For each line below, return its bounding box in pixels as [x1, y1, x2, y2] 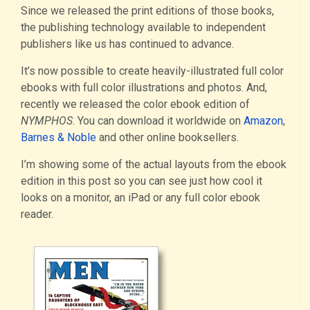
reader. [21, 208, 53, 221]
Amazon [244, 114, 283, 128]
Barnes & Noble [21, 131, 96, 145]
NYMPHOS [21, 114, 73, 128]
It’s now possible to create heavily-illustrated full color [21, 64, 284, 78]
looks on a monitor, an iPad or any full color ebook [21, 191, 260, 205]
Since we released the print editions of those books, [21, 4, 274, 18]
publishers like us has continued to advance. [21, 37, 234, 51]
